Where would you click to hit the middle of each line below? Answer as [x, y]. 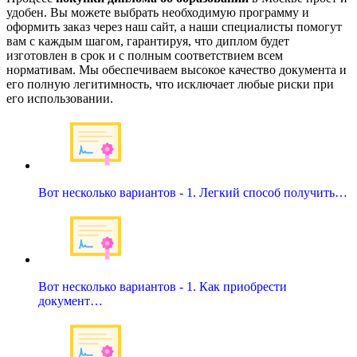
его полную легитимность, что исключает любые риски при [170, 84]
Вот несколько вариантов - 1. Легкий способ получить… [193, 193]
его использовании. [60, 99]
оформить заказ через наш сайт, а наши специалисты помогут [174, 27]
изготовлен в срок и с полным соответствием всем [145, 56]
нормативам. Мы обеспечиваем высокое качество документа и [177, 70]
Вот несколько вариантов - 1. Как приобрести [163, 287]
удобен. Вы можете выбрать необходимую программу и [158, 13]
